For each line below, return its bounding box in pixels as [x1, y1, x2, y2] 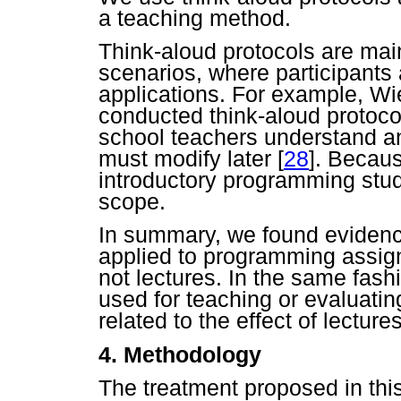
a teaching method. [98, 5, 291, 31]
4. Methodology [98, 341, 261, 367]
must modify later [98, 146, 277, 172]
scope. [98, 189, 166, 215]
